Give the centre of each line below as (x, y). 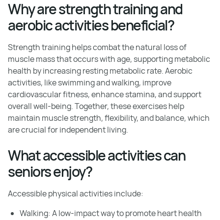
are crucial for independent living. (68, 130)
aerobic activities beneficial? (91, 25)
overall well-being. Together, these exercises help (96, 106)
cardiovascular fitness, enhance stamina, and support (105, 94)
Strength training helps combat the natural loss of (97, 47)
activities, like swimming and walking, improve (90, 82)
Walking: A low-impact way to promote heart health (111, 213)
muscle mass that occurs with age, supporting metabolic (109, 59)
